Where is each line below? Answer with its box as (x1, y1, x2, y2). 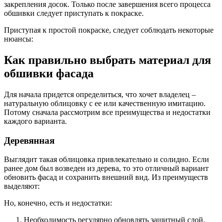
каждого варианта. (4, 117, 67, 126)
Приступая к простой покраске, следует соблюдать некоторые (4, 26, 214, 35)
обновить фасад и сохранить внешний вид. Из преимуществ (4, 173, 208, 182)
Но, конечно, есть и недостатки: (4, 199, 112, 208)
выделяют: (4, 182, 40, 191)
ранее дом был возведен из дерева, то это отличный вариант (4, 164, 209, 173)
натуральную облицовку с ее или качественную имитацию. (4, 99, 206, 108)
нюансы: (4, 35, 33, 44)
